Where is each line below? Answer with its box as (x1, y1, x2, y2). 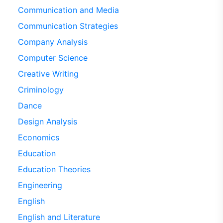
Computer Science (17, 53, 88, 63)
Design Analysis (17, 116, 77, 126)
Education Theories (17, 164, 91, 174)
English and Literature (17, 212, 100, 222)
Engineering (17, 180, 62, 190)
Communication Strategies (17, 21, 118, 31)
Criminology (17, 85, 64, 95)
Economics (17, 132, 59, 142)
